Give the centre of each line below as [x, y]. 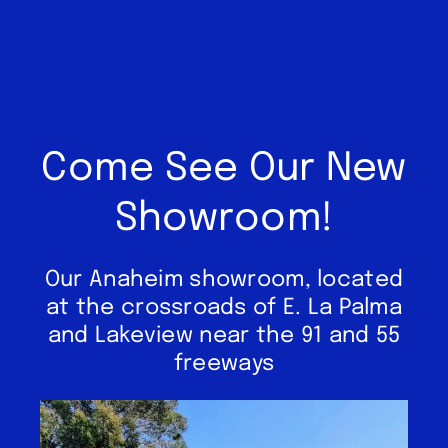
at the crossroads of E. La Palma [224, 307]
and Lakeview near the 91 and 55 [224, 335]
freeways [224, 363]
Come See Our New [224, 168]
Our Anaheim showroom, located [224, 279]
